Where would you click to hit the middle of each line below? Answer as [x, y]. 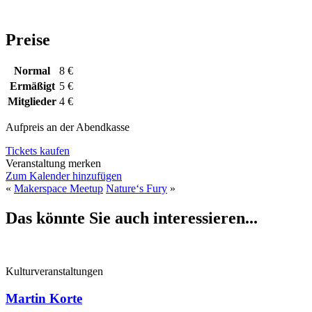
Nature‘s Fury [136, 189]
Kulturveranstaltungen [54, 272]
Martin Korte [44, 298]
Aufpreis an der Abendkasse [68, 127]
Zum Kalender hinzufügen [64, 176]
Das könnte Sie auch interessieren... [132, 218]
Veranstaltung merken [53, 164]
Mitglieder [32, 102]
